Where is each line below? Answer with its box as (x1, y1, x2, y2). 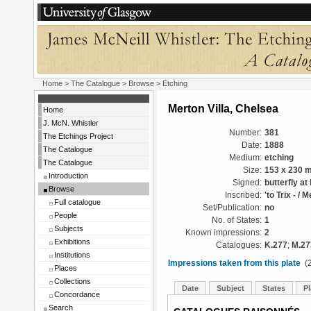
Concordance (54, 290, 100, 299)
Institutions (54, 251, 90, 259)
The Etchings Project (43, 132, 113, 140)
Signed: (233, 178, 262, 187)
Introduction (49, 171, 88, 180)
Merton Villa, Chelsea (168, 102, 278, 115)
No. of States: (212, 216, 262, 224)
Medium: (229, 153, 262, 162)
